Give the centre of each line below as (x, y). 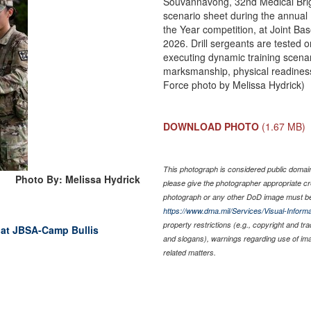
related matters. (190, 252)
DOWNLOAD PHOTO (211, 126)
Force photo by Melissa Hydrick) (234, 84)
